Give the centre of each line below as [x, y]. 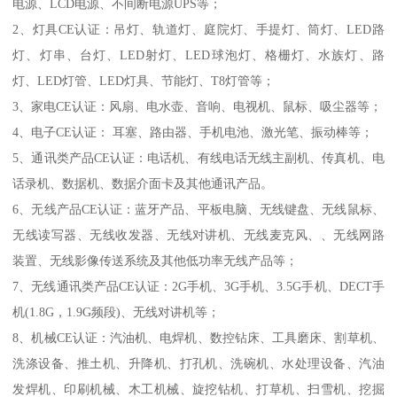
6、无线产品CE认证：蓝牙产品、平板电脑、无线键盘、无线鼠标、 [198, 210]
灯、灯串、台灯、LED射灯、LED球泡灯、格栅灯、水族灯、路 [198, 55]
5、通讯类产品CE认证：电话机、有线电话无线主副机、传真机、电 [198, 158]
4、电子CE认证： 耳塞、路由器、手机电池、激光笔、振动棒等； [193, 132]
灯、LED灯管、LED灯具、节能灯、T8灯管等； [144, 81]
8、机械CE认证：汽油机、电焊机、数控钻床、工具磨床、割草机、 [198, 338]
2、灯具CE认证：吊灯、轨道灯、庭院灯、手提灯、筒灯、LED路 [198, 30]
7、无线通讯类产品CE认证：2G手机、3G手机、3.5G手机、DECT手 [198, 287]
